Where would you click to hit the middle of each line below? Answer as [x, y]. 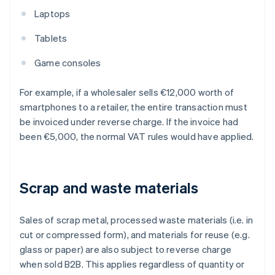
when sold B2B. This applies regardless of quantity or [132, 264]
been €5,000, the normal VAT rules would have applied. [137, 137]
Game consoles [68, 63]
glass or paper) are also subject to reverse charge [126, 250]
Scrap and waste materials [109, 188]
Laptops [52, 14]
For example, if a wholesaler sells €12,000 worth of [127, 92]
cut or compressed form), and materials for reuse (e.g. [135, 235]
